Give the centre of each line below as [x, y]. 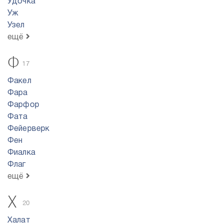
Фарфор [23, 105]
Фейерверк [29, 129]
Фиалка [21, 153]
